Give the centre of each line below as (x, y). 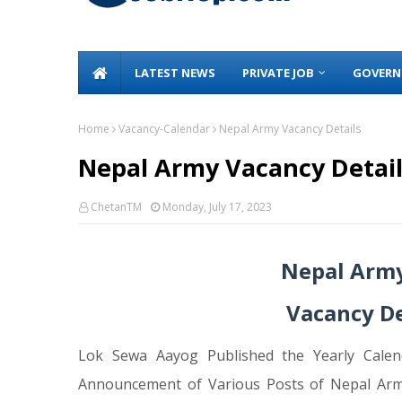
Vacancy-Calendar (164, 129)
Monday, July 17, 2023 (217, 207)
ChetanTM (116, 207)
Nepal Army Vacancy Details (290, 129)
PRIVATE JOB (278, 73)
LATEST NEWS (175, 73)
